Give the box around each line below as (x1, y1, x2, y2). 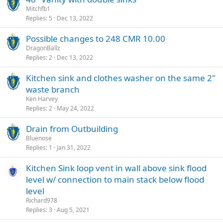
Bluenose (26, 134, 52, 142)
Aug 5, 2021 (57, 206, 90, 214)
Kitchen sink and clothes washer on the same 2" (26, 72, 216, 84)
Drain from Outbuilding (26, 123, 118, 134)
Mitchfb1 (26, 4, 50, 13)
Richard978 (26, 196, 57, 205)
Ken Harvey (26, 95, 58, 103)
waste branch (26, 84, 80, 95)
